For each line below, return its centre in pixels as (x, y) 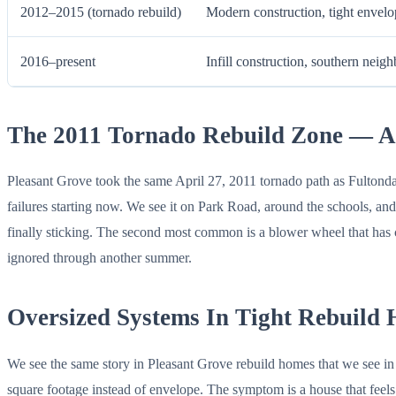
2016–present (57, 62)
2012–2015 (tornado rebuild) (100, 12)
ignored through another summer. (99, 257)
